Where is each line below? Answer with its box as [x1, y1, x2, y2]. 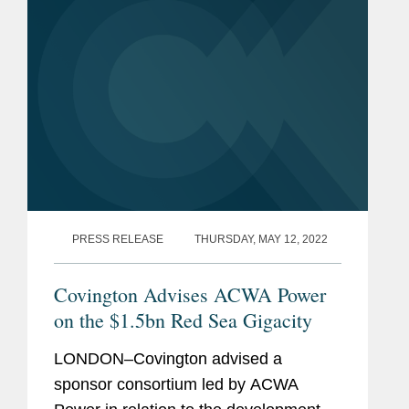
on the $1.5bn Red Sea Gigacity [54, 306, 312, 333]
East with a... [54, 3, 148, 22]
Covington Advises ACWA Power [54, 280, 326, 308]
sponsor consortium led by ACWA [54, 374, 299, 393]
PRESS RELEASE [72, 232, 163, 246]
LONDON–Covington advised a [54, 349, 282, 368]
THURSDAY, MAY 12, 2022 [194, 232, 328, 246]
